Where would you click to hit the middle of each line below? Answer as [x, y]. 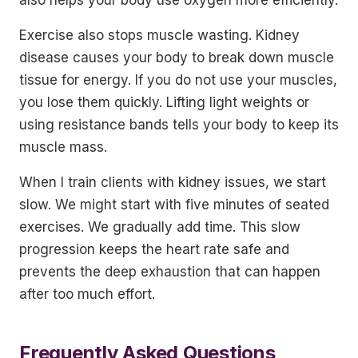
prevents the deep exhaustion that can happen [170, 272]
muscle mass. [63, 147]
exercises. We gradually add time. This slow [160, 227]
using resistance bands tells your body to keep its [179, 125]
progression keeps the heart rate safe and [154, 249]
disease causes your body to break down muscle [177, 58]
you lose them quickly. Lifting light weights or [164, 102]
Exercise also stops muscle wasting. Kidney [159, 35]
